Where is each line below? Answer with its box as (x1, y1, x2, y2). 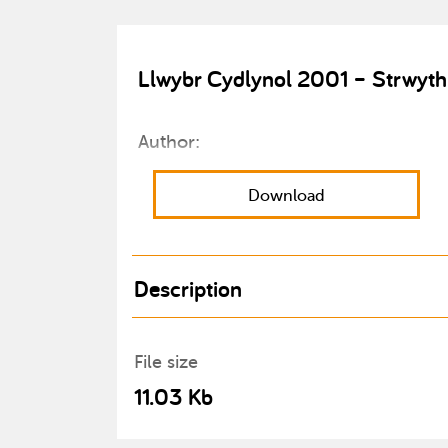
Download (248, 187, 325, 205)
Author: (138, 132, 200, 152)
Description (134, 273, 242, 304)
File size (134, 352, 198, 372)
